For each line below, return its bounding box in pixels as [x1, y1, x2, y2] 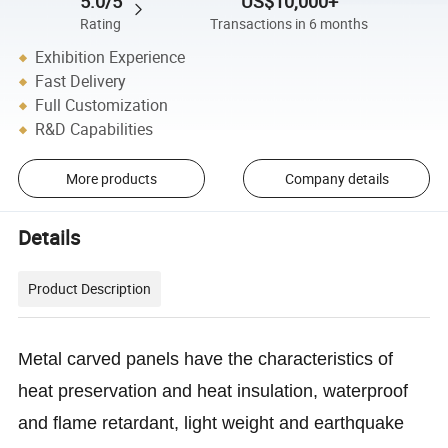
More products [65, 169, 157, 189]
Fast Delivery [35, 70, 127, 93]
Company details [284, 169, 389, 189]
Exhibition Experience [35, 46, 186, 69]
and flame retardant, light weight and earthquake [18, 413, 405, 434]
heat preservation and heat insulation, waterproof [18, 381, 409, 402]
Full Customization [35, 94, 169, 117]
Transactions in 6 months [210, 14, 369, 33]
